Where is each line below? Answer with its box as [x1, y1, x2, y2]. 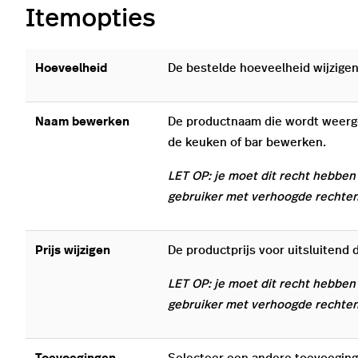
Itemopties [26, 6, 162, 32]
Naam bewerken [35, 116, 129, 129]
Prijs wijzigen [35, 245, 110, 257]
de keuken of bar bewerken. [168, 137, 326, 149]
